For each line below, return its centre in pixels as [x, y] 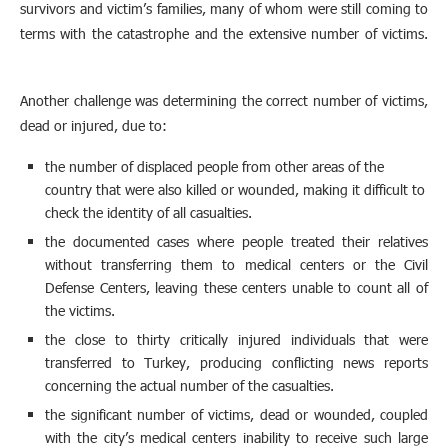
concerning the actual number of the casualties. [189, 385]
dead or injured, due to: [93, 125]
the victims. [80, 310]
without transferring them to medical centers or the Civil [236, 264]
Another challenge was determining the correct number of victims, [224, 100]
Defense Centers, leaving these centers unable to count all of [236, 287]
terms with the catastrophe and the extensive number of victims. [224, 33]
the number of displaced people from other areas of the [214, 166]
